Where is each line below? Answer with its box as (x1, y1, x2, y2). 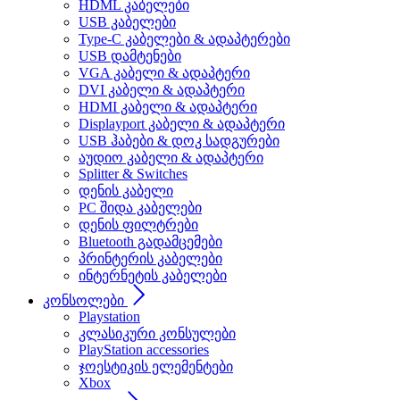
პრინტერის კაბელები (79, 251, 222, 266)
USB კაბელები (79, 14, 176, 29)
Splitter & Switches (79, 166, 187, 181)
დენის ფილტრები (79, 217, 198, 232)
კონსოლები (43, 293, 124, 308)
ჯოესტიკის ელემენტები (79, 359, 233, 374)
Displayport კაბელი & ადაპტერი (79, 116, 285, 131)
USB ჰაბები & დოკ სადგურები (79, 133, 279, 148)
